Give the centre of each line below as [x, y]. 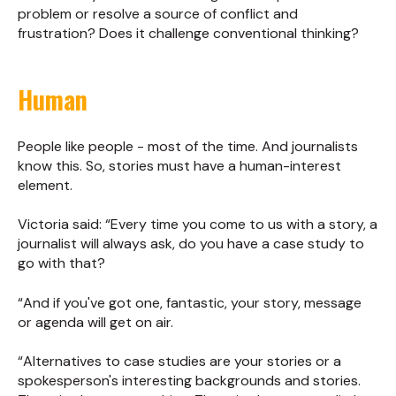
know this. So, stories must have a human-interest [179, 165]
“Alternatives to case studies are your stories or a [179, 361]
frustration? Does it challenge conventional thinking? [188, 33]
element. [45, 185]
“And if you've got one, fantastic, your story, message [190, 302]
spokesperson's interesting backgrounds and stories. [189, 380]
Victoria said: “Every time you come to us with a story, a [198, 225]
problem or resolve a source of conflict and [158, 13]
